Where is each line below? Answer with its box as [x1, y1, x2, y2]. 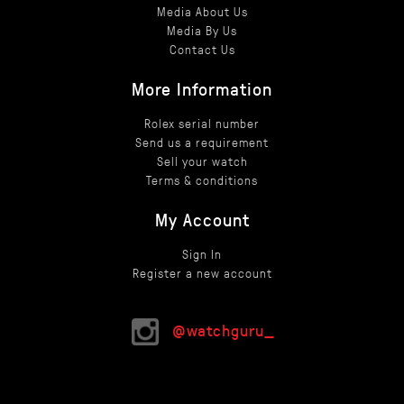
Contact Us [169, 40, 235, 58]
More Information [132, 76, 272, 100]
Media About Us [156, 2, 248, 20]
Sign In [182, 244, 222, 262]
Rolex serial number [144, 114, 260, 132]
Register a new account [132, 263, 272, 281]
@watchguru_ [172, 318, 275, 341]
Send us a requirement [135, 133, 269, 151]
